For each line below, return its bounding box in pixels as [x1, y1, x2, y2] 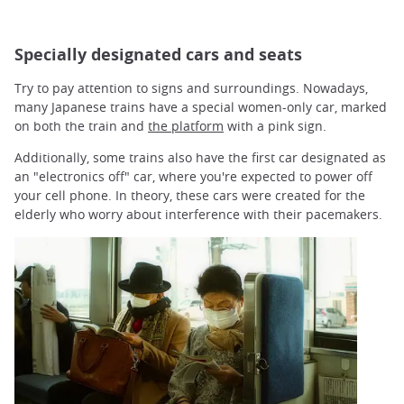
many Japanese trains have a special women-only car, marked [14, 98, 387, 116]
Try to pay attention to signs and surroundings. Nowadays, [14, 79, 368, 97]
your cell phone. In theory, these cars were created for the [14, 187, 365, 205]
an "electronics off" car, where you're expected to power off [14, 168, 372, 186]
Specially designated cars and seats [14, 43, 302, 67]
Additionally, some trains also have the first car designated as [14, 149, 386, 167]
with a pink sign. [224, 117, 326, 135]
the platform [148, 117, 224, 135]
